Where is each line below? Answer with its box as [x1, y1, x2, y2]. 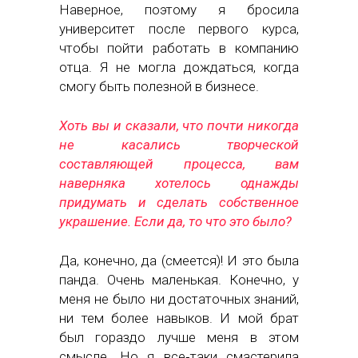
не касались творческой [59, 137, 299, 153]
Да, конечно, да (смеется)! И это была [59, 253, 299, 269]
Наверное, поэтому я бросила [59, 2, 299, 18]
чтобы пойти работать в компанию [59, 40, 299, 57]
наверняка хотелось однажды [59, 175, 299, 192]
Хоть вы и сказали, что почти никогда [59, 117, 299, 134]
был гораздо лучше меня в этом [59, 329, 299, 346]
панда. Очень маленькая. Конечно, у [59, 272, 299, 288]
